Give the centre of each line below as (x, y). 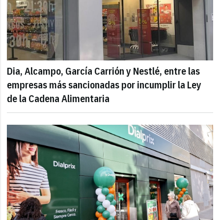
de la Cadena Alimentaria (58, 99)
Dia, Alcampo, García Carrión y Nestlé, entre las (104, 71)
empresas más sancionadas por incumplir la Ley (104, 85)
